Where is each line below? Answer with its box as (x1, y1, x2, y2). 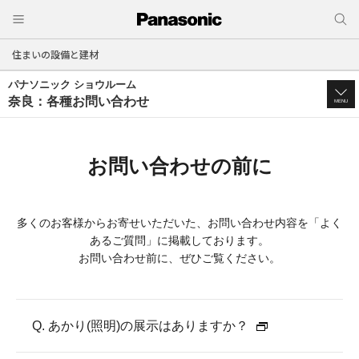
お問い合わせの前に (87, 155, 272, 177)
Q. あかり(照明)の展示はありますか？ (32, 319, 248, 333)
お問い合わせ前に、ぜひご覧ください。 (79, 252, 280, 264)
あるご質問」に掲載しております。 (90, 234, 269, 247)
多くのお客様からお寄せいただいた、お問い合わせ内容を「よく (17, 216, 342, 229)
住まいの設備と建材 (12, 47, 99, 61)
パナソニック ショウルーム (8, 79, 136, 91)
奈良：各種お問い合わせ (8, 95, 149, 108)
